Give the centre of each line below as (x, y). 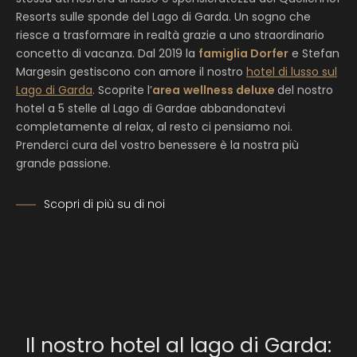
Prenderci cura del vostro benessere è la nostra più (157, 145)
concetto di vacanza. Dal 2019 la (107, 53)
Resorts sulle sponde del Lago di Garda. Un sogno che (163, 17)
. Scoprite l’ (122, 90)
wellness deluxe (230, 90)
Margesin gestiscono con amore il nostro (131, 72)
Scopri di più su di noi (104, 204)
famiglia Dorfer (243, 53)
